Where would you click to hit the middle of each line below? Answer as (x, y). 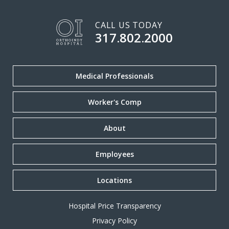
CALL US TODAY (129, 25)
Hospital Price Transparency (114, 206)
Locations (114, 180)
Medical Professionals (114, 76)
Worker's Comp (114, 102)
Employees (114, 154)
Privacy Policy (114, 221)
